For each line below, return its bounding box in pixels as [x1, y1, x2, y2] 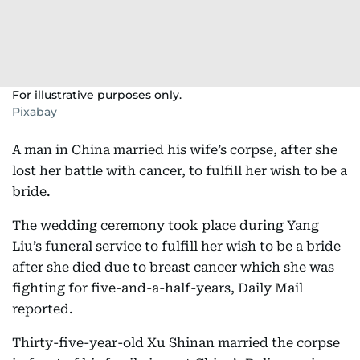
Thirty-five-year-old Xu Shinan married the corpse [12, 335, 340, 350]
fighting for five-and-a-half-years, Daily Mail [12, 280, 303, 296]
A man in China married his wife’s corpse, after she [12, 142, 337, 157]
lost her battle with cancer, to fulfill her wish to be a [12, 163, 347, 178]
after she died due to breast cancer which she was [12, 260, 334, 275]
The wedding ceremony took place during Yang [12, 218, 319, 233]
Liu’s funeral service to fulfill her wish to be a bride [12, 239, 341, 254]
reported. [12, 301, 73, 317]
